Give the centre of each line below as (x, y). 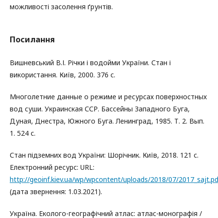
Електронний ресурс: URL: (52, 167)
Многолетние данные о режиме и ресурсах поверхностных (108, 97)
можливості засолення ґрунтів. (61, 7)
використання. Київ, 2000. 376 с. (63, 75)
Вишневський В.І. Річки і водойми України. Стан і (90, 63)
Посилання (32, 39)
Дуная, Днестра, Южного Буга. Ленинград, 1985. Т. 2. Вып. (107, 121)
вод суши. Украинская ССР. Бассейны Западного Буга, (100, 109)
